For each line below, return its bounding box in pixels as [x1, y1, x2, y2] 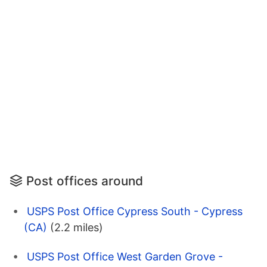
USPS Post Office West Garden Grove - [27, 250, 223, 263]
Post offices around [26, 173, 143, 189]
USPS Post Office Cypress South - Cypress [27, 205, 243, 218]
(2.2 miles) [50, 221, 103, 234]
